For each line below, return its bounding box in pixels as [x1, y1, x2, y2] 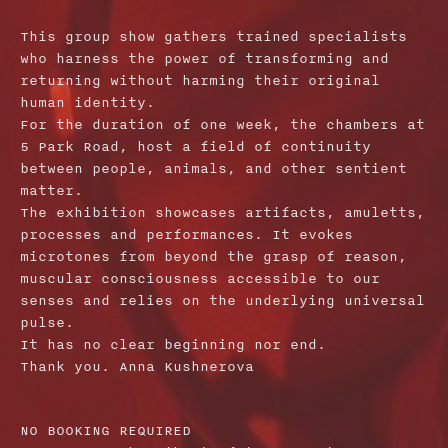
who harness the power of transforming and [20, 49, 390, 68]
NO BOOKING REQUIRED [20, 421, 192, 440]
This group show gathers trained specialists [20, 27, 408, 46]
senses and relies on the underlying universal [20, 291, 426, 310]
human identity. [20, 93, 156, 112]
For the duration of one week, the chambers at [20, 115, 426, 134]
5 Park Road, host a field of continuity [20, 137, 372, 156]
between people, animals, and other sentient [20, 159, 408, 178]
